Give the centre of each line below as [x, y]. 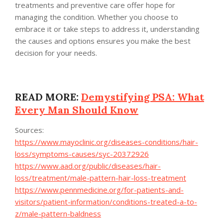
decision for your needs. [56, 53]
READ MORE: [48, 97]
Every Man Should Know [77, 110]
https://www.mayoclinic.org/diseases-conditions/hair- [107, 142]
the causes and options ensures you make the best [103, 41]
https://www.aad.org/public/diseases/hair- [88, 166]
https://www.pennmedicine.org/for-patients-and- [99, 190]
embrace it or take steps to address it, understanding [107, 29]
